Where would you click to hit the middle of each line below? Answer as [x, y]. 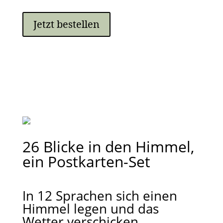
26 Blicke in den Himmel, [108, 147]
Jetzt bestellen [66, 24]
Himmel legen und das [90, 209]
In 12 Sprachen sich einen [100, 196]
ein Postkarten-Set [86, 162]
